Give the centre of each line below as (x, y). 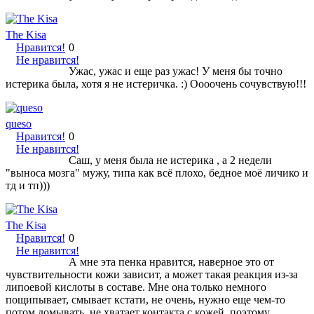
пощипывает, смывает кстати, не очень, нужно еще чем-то (145, 299)
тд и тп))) (29, 185)
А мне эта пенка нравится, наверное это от (171, 261)
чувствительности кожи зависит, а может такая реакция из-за (152, 274)
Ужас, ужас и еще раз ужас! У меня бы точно (176, 71)
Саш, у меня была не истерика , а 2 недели (170, 160)
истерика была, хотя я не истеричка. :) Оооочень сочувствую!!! (156, 83)
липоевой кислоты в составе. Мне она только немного (136, 287)
